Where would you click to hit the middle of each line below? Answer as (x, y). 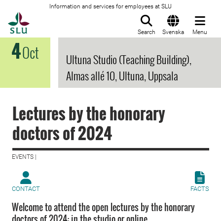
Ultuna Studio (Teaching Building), (129, 59)
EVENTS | (24, 157)
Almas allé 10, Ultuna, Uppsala (122, 75)
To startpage (54, 17)
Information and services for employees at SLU (110, 6)
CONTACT (26, 189)
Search (147, 32)
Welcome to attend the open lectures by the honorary (103, 207)
